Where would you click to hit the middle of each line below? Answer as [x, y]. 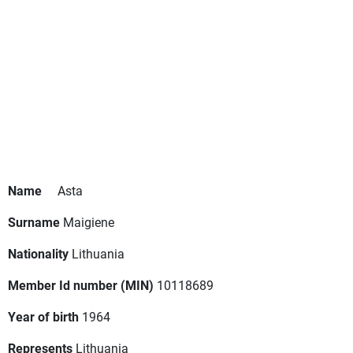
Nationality [38, 254]
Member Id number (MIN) [81, 285]
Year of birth [43, 317]
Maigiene [89, 222]
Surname [34, 222]
